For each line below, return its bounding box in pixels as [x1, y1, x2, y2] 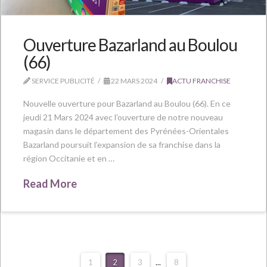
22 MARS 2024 [110, 76, 158, 85]
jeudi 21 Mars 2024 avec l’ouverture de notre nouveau [23, 112, 223, 123]
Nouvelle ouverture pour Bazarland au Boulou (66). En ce [23, 98, 231, 109]
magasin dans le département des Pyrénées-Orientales [23, 126, 229, 136]
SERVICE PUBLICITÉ [30, 76, 95, 85]
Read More [23, 176, 77, 190]
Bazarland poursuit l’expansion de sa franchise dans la [23, 139, 221, 150]
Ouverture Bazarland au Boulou [23, 34, 238, 55]
